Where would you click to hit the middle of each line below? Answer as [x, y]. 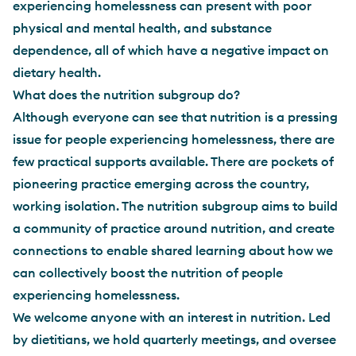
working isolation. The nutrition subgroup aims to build [175, 205]
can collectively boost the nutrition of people [148, 272]
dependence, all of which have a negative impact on [171, 50]
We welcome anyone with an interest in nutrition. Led [172, 317]
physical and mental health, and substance [142, 27]
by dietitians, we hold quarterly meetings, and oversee [174, 339]
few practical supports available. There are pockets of [173, 161]
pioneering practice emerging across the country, [161, 183]
